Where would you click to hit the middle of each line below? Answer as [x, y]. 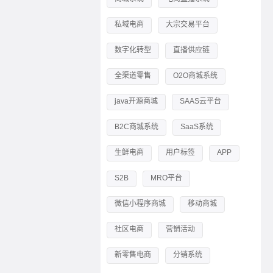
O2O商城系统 [195, 76]
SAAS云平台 [200, 101]
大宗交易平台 [187, 25]
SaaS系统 [197, 127]
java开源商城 [136, 101]
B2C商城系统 [136, 127]
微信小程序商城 [140, 204]
